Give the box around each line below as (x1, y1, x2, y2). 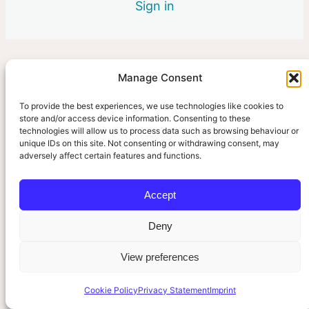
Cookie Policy (84, 285, 138, 295)
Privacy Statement (138, 285, 210, 295)
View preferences (121, 250, 199, 263)
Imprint (210, 285, 236, 295)
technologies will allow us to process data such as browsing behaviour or (19, 126, 299, 136)
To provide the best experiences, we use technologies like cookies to (19, 101, 283, 111)
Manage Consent (117, 71, 203, 84)
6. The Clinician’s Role (17, 12, 157, 28)
